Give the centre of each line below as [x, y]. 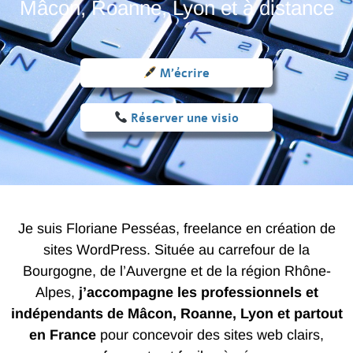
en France [63, 335]
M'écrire [184, 73]
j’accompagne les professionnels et [198, 293]
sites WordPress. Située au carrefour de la [176, 250]
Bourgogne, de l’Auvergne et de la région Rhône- [176, 271]
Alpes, [57, 293]
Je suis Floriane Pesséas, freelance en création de [176, 229]
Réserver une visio [184, 118]
